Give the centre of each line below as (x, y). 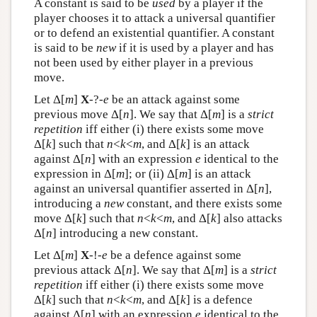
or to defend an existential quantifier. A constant (154, 33)
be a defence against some (174, 255)
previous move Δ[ (78, 114)
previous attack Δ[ (80, 270)
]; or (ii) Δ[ (151, 174)
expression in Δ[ (75, 174)
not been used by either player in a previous (143, 63)
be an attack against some (174, 99)
